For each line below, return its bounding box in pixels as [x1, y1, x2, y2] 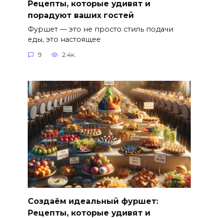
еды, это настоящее [27, 35, 101, 44]
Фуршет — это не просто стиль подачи [27, 24, 173, 34]
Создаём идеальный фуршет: [27, 196, 158, 206]
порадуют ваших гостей [27, 10, 134, 20]
